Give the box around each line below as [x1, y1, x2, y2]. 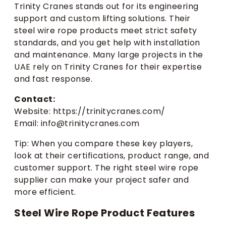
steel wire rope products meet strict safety [14, 25, 197, 37]
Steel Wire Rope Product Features [14, 205, 195, 220]
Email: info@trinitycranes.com [14, 118, 140, 130]
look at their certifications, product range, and [14, 150, 209, 162]
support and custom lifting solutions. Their [14, 13, 191, 25]
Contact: [14, 93, 55, 105]
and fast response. [14, 73, 92, 85]
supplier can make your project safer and [14, 174, 189, 186]
